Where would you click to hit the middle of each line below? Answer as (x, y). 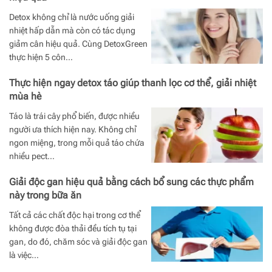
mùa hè (25, 96)
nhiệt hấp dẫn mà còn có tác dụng (72, 30)
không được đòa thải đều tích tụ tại (73, 228)
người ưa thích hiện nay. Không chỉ (73, 129)
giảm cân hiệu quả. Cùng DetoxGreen (78, 43)
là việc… (24, 255)
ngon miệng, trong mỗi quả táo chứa (77, 142)
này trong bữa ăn (45, 195)
